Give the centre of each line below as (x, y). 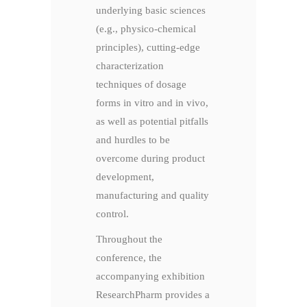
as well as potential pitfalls (152, 122)
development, (125, 177)
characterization (130, 66)
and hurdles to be (133, 140)
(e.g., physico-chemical (146, 29)
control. (112, 214)
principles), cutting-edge (148, 48)
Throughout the (129, 240)
